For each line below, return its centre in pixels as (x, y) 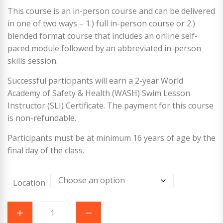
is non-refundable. (42, 118)
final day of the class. (46, 151)
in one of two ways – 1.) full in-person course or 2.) (101, 24)
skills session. (33, 61)
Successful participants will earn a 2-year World (95, 81)
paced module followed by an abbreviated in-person (104, 49)
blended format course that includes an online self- (103, 36)
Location (29, 183)
